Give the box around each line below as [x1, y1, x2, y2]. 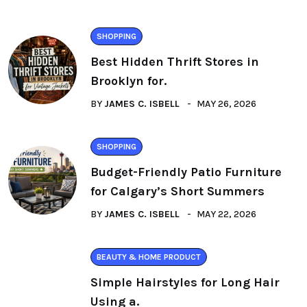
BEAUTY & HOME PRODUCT [97, 252, 201, 262]
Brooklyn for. [90, 73, 167, 89]
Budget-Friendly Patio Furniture [90, 164, 282, 180]
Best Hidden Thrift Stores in [90, 54, 259, 70]
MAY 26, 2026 [197, 98, 256, 110]
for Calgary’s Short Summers [90, 184, 265, 199]
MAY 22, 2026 [197, 208, 256, 221]
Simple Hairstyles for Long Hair [90, 275, 280, 291]
